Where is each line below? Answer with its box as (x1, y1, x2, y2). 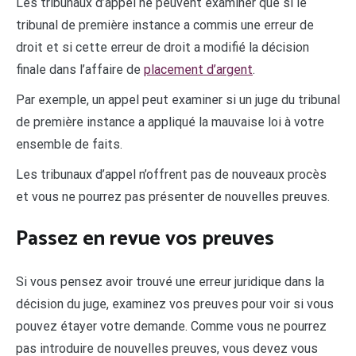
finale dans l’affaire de (16, 61, 144, 77)
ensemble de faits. (16, 136, 122, 152)
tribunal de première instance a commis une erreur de (16, 17, 314, 33)
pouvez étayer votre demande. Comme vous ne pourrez (16, 318, 327, 334)
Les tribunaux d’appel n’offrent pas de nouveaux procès (16, 166, 327, 182)
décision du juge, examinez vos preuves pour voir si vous (16, 296, 334, 311)
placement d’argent (144, 61, 253, 77)
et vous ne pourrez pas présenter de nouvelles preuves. (16, 188, 330, 204)
